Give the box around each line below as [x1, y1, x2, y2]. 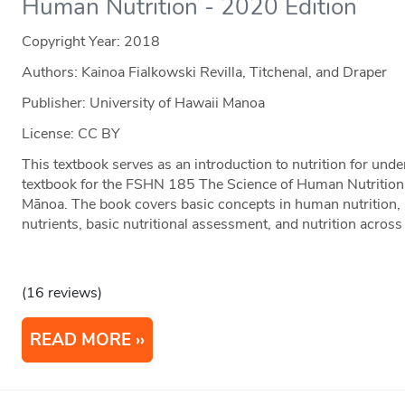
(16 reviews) [22, 283, 103, 304]
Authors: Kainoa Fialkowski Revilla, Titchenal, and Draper [22, 62, 388, 83]
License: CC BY [22, 124, 121, 145]
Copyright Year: [22, 32, 125, 52]
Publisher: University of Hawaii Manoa [22, 93, 266, 114]
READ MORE [30, 328, 132, 353]
